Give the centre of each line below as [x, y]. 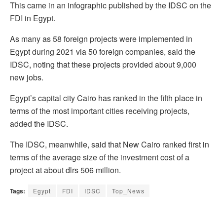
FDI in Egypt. [33, 18]
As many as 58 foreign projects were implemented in [101, 38]
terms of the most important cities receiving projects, [100, 110]
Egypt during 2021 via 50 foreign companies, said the [103, 51]
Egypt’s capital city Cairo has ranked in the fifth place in [106, 98]
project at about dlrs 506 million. [65, 170]
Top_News [128, 190]
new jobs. [27, 77]
